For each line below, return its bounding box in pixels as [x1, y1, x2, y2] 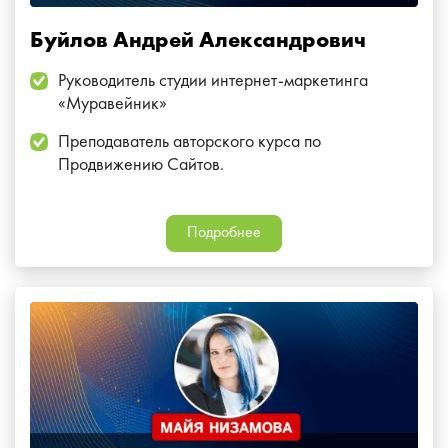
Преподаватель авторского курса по [58, 133, 321, 152]
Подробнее [187, 225, 261, 242]
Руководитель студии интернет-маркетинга [58, 72, 368, 91]
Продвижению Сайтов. [58, 156, 224, 175]
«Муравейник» [58, 95, 167, 114]
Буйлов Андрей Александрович [30, 30, 366, 53]
